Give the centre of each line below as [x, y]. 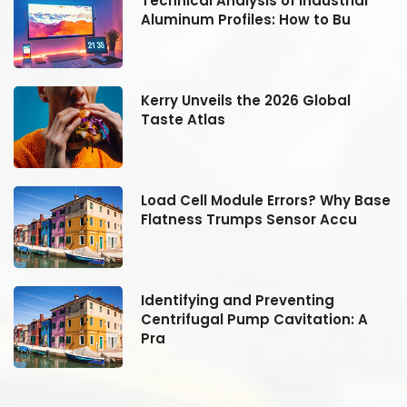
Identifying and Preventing [238, 300]
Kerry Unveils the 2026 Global [246, 100]
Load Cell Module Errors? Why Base [266, 200]
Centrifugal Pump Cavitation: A [254, 319]
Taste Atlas [183, 119]
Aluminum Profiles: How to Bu [246, 19]
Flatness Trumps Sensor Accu [249, 219]
